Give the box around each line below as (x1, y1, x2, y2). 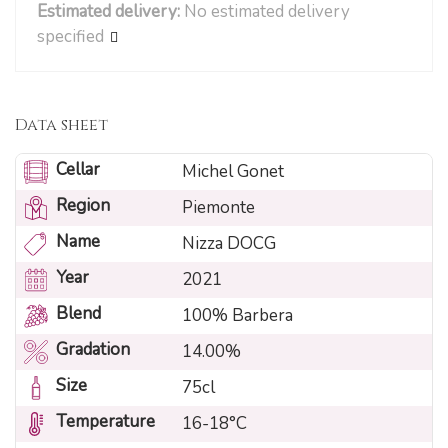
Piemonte (182, 195, 255, 219)
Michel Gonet (182, 159, 284, 183)
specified (37, 25, 105, 49)
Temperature (56, 409, 155, 433)
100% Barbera (182, 303, 293, 327)
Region (56, 193, 110, 217)
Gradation (56, 337, 130, 361)
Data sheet (15, 113, 108, 136)
